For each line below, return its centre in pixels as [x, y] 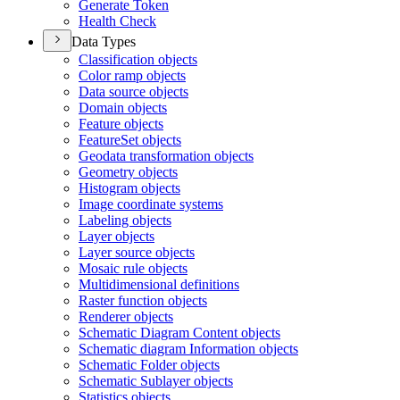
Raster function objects [143, 300]
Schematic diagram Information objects [188, 349]
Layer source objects [137, 252]
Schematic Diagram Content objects [179, 333]
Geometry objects [128, 172]
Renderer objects [126, 317]
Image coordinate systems [151, 204]
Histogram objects [129, 188]
